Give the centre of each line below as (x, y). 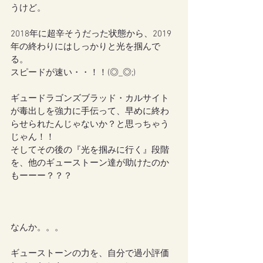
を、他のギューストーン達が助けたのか (90, 163)
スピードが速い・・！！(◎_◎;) (73, 73)
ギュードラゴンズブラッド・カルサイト (90, 99)
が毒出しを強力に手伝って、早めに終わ (90, 112)
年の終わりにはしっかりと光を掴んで (85, 47)
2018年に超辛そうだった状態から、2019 (91, 34)
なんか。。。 (37, 228)
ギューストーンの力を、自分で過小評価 (90, 254)
